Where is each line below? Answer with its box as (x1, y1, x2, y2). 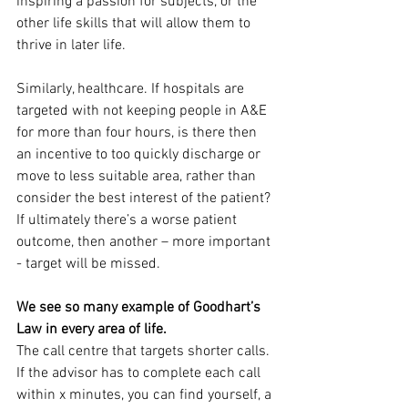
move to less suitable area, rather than (16, 168, 260, 186)
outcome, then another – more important (16, 233, 274, 251)
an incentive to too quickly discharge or (16, 146, 264, 164)
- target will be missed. (16, 255, 160, 273)
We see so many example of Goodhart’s (16, 299, 264, 317)
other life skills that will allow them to (16, 15, 254, 33)
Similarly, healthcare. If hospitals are (16, 80, 248, 98)
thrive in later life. (16, 36, 126, 55)
